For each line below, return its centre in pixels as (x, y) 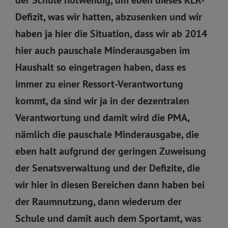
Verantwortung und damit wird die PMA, (102, 117)
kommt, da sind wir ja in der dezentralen (102, 101)
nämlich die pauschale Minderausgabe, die (107, 134)
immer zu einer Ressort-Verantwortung (99, 84)
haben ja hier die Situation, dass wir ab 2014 (111, 33)
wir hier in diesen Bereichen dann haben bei (110, 184)
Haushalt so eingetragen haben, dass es (101, 67)
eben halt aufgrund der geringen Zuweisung (111, 151)
